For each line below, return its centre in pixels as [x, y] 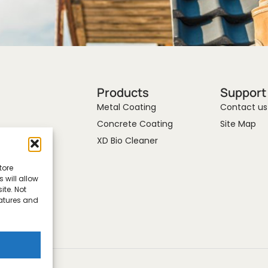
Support [243, 92]
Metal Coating [126, 107]
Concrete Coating [135, 124]
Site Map [238, 124]
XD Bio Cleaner [127, 141]
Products [123, 92]
